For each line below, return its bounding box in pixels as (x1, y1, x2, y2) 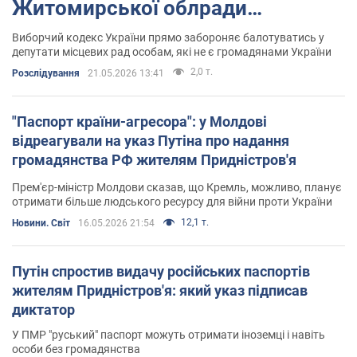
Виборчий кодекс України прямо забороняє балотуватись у (12, 30, 324, 44)
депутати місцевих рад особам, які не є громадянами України (12, 45, 331, 58)
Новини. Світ (12, 217, 70, 229)
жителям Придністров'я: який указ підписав (12, 281, 308, 299)
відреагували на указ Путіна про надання (12, 131, 289, 149)
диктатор (12, 300, 75, 318)
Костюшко (12, 23, 116, 48)
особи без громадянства (12, 342, 140, 355)
